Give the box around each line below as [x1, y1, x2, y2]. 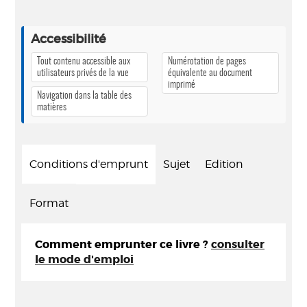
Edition [205, 158, 243, 171]
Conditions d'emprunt [29, 158, 148, 171]
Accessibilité [31, 32, 106, 47]
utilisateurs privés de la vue [37, 68, 129, 78]
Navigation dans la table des [37, 90, 132, 101]
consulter [211, 237, 265, 251]
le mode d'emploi [35, 252, 134, 267]
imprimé [168, 79, 195, 90]
